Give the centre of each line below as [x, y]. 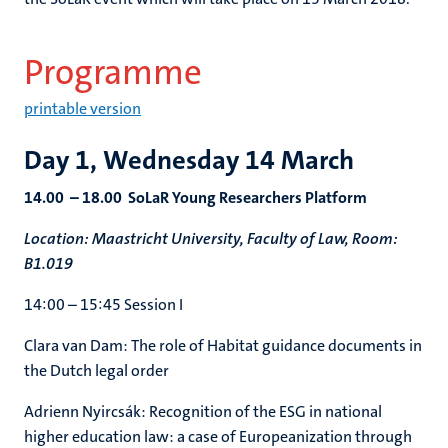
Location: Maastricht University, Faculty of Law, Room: [211, 238]
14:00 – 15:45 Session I [103, 304]
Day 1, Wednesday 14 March [195, 160]
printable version [82, 108]
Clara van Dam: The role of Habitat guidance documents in [223, 345]
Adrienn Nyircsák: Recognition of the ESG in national [203, 411]
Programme [113, 72]
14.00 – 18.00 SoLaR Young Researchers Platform [195, 197]
